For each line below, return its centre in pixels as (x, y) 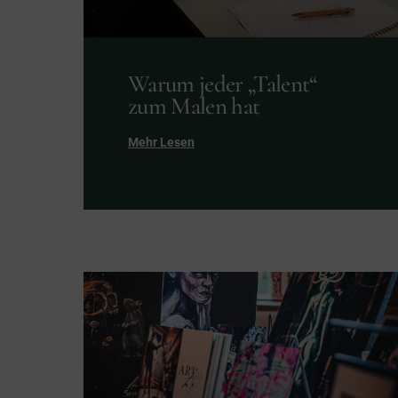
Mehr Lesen (162, 142)
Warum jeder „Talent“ (223, 84)
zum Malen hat (194, 106)
